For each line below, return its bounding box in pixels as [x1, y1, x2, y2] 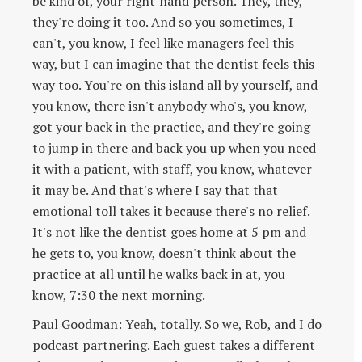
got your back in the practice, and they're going [32, 117, 310, 136]
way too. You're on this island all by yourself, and [32, 75, 318, 94]
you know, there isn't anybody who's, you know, [32, 96, 307, 115]
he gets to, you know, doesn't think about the [32, 243, 296, 262]
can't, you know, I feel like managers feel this [32, 33, 294, 52]
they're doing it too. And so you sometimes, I [32, 12, 293, 31]
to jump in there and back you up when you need [32, 138, 316, 157]
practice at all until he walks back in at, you [32, 264, 285, 283]
